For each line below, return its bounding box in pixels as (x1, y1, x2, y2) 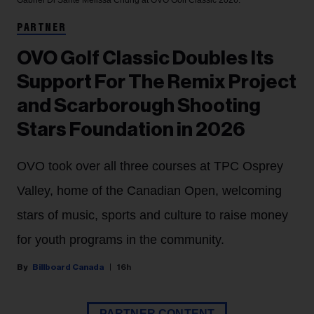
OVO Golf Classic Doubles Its (17, 48, 274, 69)
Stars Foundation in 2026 (17, 120, 245, 140)
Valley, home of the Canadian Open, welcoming (17, 184, 282, 198)
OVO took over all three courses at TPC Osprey (17, 159, 283, 174)
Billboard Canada (32, 263, 104, 272)
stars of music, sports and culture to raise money (17, 208, 288, 223)
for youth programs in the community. (17, 233, 224, 247)
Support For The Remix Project (17, 72, 296, 93)
